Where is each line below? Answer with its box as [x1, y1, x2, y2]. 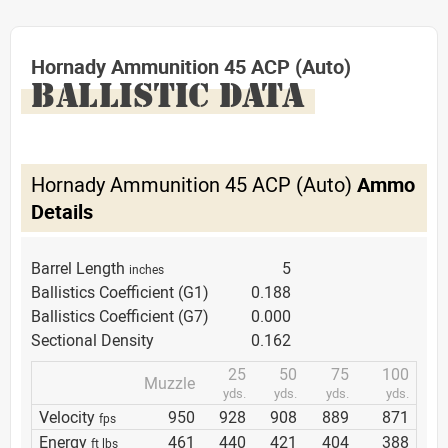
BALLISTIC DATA [31, 73, 305, 116]
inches [129, 260, 164, 277]
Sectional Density [31, 328, 154, 351]
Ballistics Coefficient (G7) [31, 304, 209, 327]
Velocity [39, 405, 99, 428]
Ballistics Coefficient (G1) [31, 280, 209, 303]
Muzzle [144, 371, 195, 394]
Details [31, 197, 93, 225]
